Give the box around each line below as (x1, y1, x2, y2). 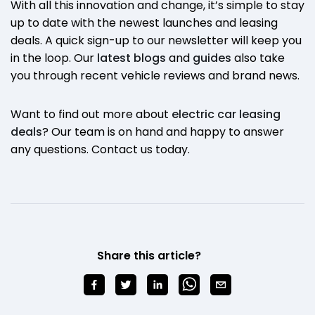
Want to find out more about (11, 105, 172, 122)
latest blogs (97, 49, 166, 66)
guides (193, 49, 231, 66)
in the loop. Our (11, 49, 97, 66)
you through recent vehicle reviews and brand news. (11, 67, 300, 84)
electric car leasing (172, 105, 281, 122)
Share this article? (97, 247, 201, 264)
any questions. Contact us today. (11, 141, 190, 157)
